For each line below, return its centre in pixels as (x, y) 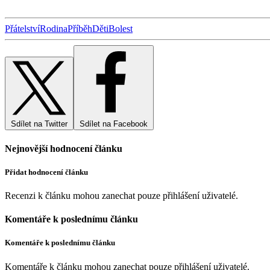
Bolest (121, 29)
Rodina (54, 29)
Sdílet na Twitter (39, 124)
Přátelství (22, 29)
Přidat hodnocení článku (46, 172)
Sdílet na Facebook (114, 124)
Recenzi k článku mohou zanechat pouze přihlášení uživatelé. (121, 196)
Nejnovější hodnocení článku (64, 148)
